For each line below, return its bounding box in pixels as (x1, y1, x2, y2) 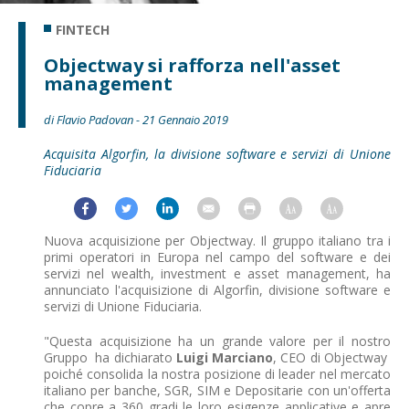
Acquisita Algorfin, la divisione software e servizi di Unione (44, 145, 391, 163)
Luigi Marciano (175, 349, 274, 367)
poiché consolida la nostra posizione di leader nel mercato (44, 365, 391, 383)
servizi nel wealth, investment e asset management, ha (44, 265, 391, 283)
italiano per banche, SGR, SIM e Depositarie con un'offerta (44, 382, 391, 400)
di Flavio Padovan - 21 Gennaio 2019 (44, 111, 228, 129)
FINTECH (56, 21, 110, 39)
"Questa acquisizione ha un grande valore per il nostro (44, 332, 391, 351)
